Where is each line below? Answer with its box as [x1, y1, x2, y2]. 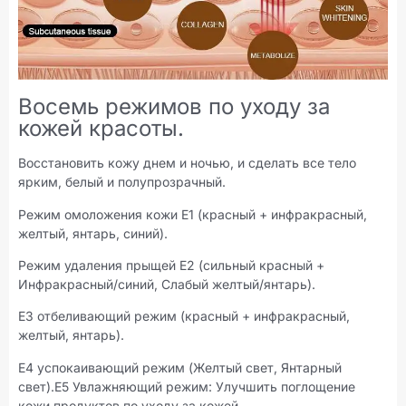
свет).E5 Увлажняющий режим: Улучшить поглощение [18, 378, 355, 394]
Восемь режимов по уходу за [18, 92, 330, 120]
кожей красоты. [18, 114, 184, 141]
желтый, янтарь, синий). [18, 225, 168, 241]
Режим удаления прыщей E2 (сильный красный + [18, 257, 324, 274]
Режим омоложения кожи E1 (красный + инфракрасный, [18, 206, 367, 222]
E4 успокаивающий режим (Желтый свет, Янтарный [18, 359, 342, 375]
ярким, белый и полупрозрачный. [18, 174, 226, 190]
